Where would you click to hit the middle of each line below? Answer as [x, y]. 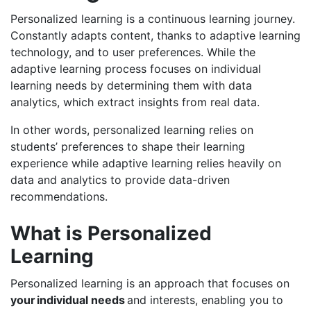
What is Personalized [111, 234]
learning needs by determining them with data [131, 86]
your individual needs [68, 300]
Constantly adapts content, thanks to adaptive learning [155, 36]
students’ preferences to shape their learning [128, 147]
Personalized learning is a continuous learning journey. [153, 19]
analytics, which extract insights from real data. [135, 102]
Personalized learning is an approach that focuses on [150, 284]
